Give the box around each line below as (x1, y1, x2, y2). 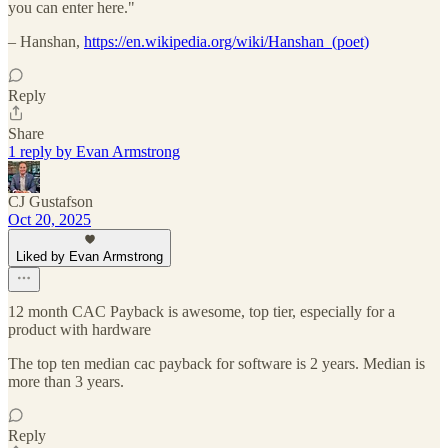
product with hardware (8, 321, 151, 339)
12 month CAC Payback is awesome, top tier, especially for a (8, 303, 395, 321)
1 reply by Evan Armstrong (8, 143, 180, 161)
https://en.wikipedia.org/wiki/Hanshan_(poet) (84, 33, 369, 51)
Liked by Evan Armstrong (16, 249, 163, 265)
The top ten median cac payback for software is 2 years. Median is (8, 355, 425, 373)
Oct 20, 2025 (8, 211, 91, 229)
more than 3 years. (8, 373, 124, 391)
